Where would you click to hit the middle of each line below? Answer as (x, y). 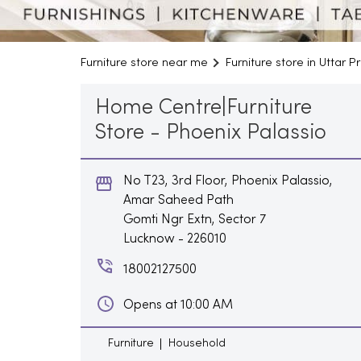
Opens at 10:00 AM (178, 305)
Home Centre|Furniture (203, 108)
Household (197, 343)
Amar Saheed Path (178, 200)
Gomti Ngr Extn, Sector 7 (194, 220)
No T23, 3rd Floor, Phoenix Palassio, (228, 181)
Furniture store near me (144, 62)
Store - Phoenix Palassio (210, 133)
